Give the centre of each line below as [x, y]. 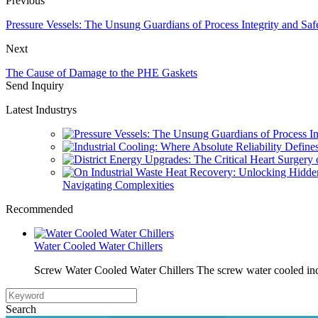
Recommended [39, 209]
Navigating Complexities [118, 185]
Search [21, 309]
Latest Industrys [41, 109]
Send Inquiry [35, 85]
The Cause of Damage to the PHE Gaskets [102, 72]
